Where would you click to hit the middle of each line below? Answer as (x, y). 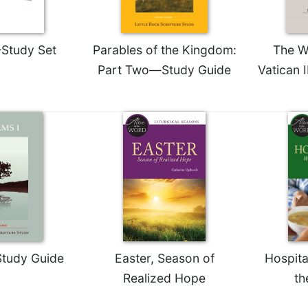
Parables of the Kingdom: (164, 49)
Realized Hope (164, 278)
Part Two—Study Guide (164, 69)
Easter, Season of (164, 258)
